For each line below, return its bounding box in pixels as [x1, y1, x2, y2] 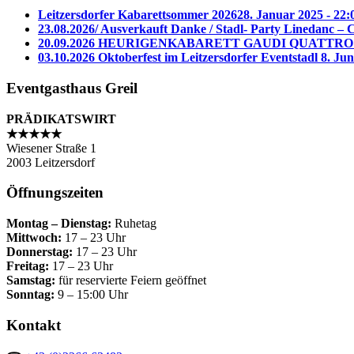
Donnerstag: [6, 245, 73, 259]
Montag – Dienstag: [6, 217, 111, 231]
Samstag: [6, 273, 55, 288]
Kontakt [6, 316, 61, 333]
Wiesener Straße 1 [6, 141, 96, 155]
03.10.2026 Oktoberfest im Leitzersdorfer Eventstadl [38, 51, 321, 65]
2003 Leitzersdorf [6, 155, 95, 169]
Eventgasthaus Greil [6, 79, 137, 96]
